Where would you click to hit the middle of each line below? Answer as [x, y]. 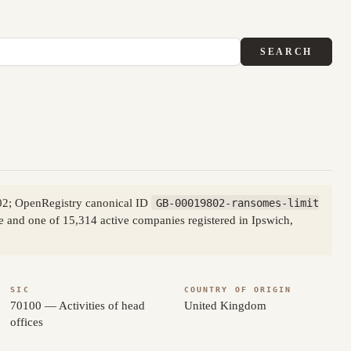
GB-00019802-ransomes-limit [237, 203]
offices [27, 322]
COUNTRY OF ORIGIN [238, 289]
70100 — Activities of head [78, 305]
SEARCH [286, 51]
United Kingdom [225, 305]
